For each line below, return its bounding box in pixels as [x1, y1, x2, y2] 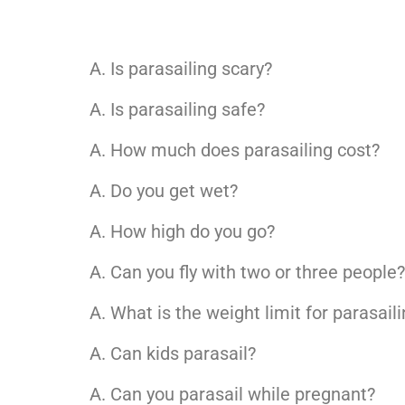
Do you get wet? [110, 179, 239, 202]
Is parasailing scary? [110, 57, 273, 80]
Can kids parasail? [110, 342, 257, 364]
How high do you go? [110, 220, 276, 242]
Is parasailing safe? [110, 98, 266, 120]
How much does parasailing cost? [110, 138, 381, 161]
